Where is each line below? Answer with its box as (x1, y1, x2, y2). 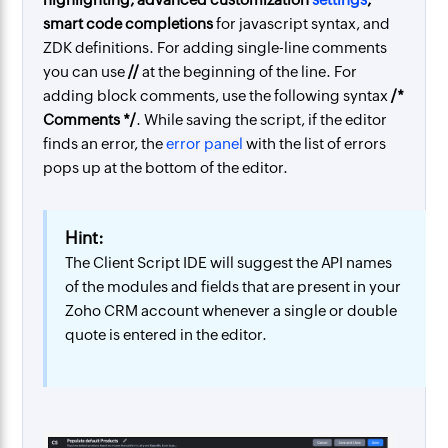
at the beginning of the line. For (139, 62, 358, 80)
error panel (166, 134, 244, 152)
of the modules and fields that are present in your (65, 277, 402, 295)
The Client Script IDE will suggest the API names (65, 253, 393, 271)
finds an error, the (43, 134, 167, 152)
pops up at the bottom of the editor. (43, 158, 295, 176)
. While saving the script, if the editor (136, 110, 388, 128)
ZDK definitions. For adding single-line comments (43, 38, 388, 56)
